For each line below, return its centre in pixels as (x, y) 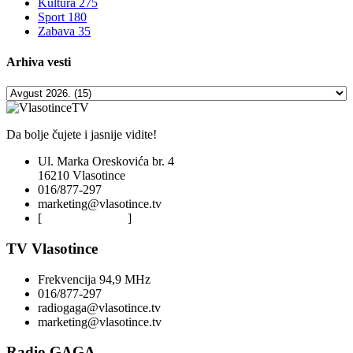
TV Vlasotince (52, 248)
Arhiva (25, 61)
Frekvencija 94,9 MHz (94, 279)
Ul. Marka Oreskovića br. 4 (106, 162)
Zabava (58, 31)
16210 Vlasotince (82, 176)
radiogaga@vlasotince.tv (99, 307)
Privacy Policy (91, 218)
